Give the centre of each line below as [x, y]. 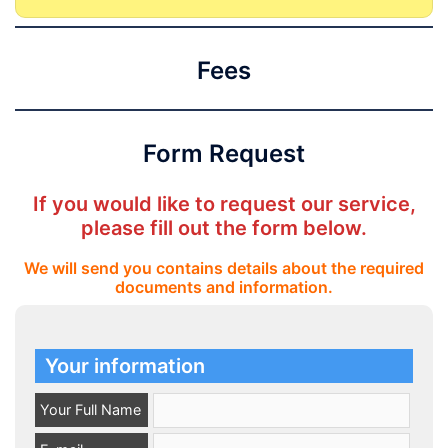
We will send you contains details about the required [224, 267]
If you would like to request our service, [224, 203]
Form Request [224, 153]
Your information [125, 365]
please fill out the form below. [224, 227]
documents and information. [224, 286]
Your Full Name [90, 409]
